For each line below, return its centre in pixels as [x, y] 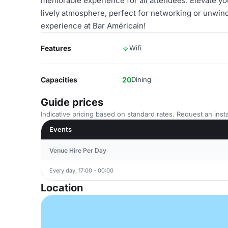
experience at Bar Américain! [93, 26]
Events [61, 129]
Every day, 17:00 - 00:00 [81, 170]
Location [62, 188]
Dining [141, 79]
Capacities [59, 80]
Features [56, 48]
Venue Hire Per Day [78, 150]
